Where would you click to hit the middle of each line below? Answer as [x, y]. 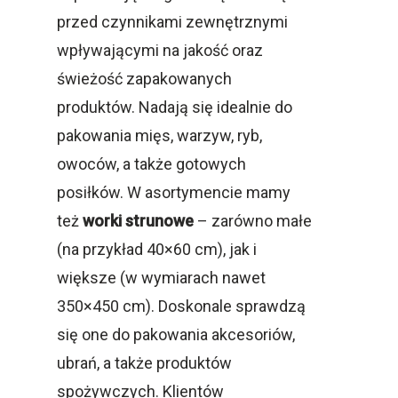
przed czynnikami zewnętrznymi [172, 21]
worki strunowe [138, 220]
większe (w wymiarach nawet [161, 277]
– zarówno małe [253, 220]
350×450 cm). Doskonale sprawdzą [181, 306]
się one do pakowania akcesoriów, [176, 334]
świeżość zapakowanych [144, 78]
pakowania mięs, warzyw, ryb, [159, 135]
